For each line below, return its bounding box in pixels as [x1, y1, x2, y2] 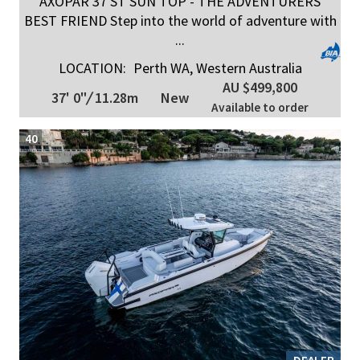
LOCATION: [58, 59, 126, 77]
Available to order [211, 100, 309, 115]
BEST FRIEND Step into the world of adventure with [23, 11, 337, 30]
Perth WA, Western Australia [129, 59, 302, 77]
